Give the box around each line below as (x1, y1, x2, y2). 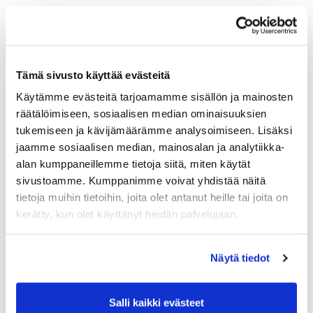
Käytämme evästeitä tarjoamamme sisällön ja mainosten (16, 90, 293, 103)
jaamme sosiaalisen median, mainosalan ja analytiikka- (16, 140, 285, 153)
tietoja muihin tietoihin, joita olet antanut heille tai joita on (16, 191, 288, 203)
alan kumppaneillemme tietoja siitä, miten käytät (16, 157, 250, 170)
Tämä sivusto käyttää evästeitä (16, 68, 170, 80)
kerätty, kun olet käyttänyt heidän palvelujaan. (16, 208, 239, 220)
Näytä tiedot (210, 252, 270, 264)
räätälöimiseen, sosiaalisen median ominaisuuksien (16, 107, 267, 119)
